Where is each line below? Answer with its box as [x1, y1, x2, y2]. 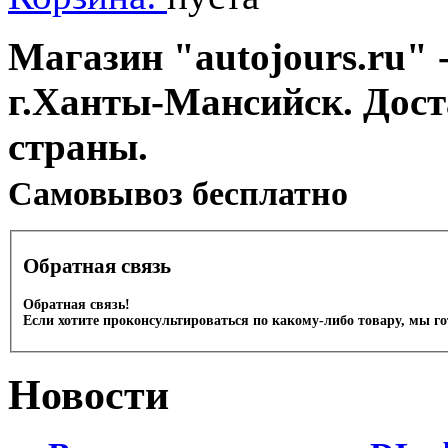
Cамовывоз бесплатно [8, 175, 348, 212]
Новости [8, 371, 169, 418]
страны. [8, 125, 148, 168]
